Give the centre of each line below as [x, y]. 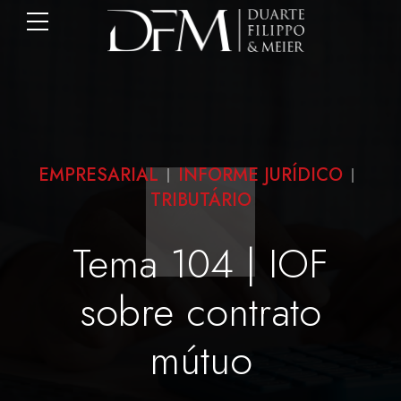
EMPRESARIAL [98, 175]
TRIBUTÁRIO [200, 200]
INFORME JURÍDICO [260, 175]
